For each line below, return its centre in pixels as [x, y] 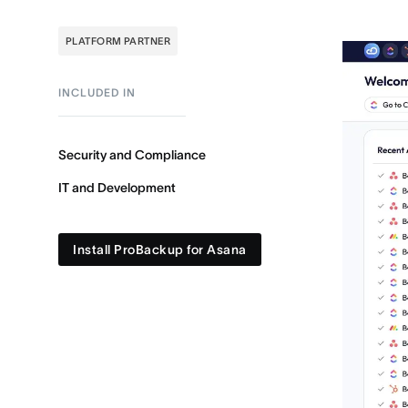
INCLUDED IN [97, 92]
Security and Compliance [132, 155]
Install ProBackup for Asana [160, 250]
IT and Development [117, 188]
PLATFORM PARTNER [118, 41]
